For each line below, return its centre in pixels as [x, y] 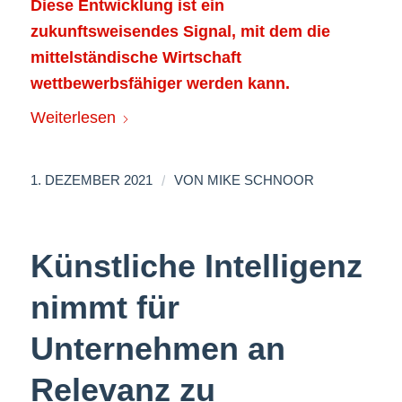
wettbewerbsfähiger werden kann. [160, 83]
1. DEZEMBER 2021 [91, 181]
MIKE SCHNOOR [260, 181]
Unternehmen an [157, 349]
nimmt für [105, 308]
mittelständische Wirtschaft [135, 57]
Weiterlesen [73, 118]
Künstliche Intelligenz [196, 267]
